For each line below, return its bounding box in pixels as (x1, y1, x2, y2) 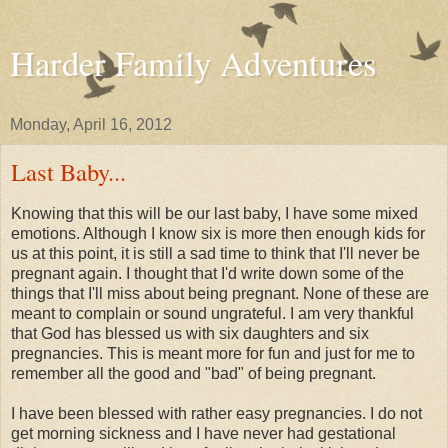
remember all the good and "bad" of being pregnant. (11, 364, 376, 382)
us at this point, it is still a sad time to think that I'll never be (11, 244, 420, 262)
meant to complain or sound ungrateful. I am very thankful (11, 304, 414, 322)
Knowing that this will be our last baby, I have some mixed (11, 204, 418, 222)
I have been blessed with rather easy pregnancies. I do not (11, 404, 422, 422)
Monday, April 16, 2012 (10, 116, 172, 133)
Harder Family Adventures (10, 40, 376, 86)
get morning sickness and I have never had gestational (11, 424, 396, 442)
